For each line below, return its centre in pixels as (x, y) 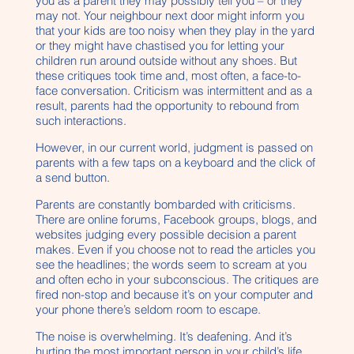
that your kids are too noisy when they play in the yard (175, 30)
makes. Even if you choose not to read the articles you (175, 249)
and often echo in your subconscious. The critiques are (177, 279)
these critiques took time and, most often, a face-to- (168, 75)
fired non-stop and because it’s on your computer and (174, 294)
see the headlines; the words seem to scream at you (171, 264)
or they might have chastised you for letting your (160, 45)
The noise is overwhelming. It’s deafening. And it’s (164, 336)
